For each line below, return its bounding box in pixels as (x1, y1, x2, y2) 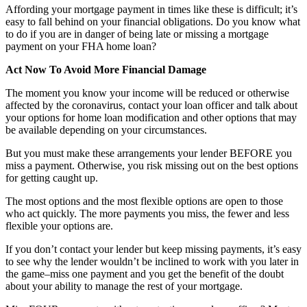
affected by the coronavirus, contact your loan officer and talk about (5, 99, 297, 112)
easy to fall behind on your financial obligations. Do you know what (5, 16, 300, 28)
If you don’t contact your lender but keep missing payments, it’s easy (5, 243, 302, 256)
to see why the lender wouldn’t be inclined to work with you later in (5, 256, 299, 268)
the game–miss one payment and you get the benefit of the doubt (5, 268, 284, 280)
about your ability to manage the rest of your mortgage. (5, 280, 243, 293)
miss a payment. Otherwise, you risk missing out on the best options (5, 160, 298, 172)
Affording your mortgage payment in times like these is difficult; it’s (5, 3, 297, 16)
